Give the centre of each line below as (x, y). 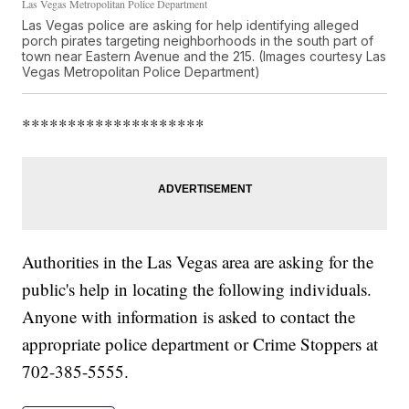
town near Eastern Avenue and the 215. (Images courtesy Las (204, 57)
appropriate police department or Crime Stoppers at (200, 344)
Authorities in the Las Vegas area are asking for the (198, 262)
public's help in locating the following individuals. (197, 289)
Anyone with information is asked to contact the (189, 317)
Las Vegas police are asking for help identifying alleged (191, 26)
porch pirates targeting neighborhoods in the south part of (198, 41)
